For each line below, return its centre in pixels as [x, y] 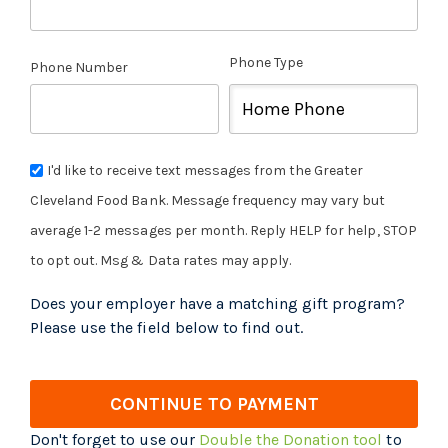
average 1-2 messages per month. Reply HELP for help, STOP [223, 230]
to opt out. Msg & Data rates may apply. [161, 260]
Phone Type [266, 62]
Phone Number [79, 67]
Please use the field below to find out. [167, 327]
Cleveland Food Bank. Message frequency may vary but [208, 200]
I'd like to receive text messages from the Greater [205, 170]
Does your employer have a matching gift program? [218, 303]
